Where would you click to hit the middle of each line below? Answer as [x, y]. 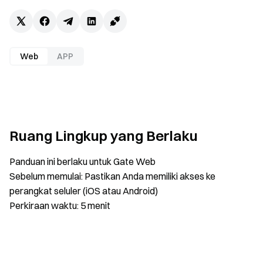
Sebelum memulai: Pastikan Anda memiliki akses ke [112, 176]
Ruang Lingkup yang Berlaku [104, 136]
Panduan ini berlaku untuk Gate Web [82, 161]
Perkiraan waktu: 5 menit [60, 205]
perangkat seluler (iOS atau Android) [84, 191]
